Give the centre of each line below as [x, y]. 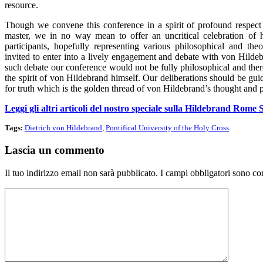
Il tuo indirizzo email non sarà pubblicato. [81, 173]
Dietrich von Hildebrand [63, 128]
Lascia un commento [55, 150]
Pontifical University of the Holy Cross [167, 128]
